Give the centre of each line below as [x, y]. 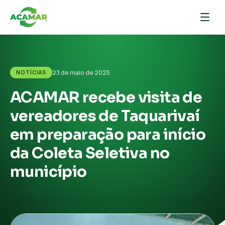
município [48, 172]
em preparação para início [108, 135]
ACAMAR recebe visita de [106, 97]
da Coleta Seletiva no [90, 153]
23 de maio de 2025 [81, 72]
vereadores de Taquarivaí [105, 116]
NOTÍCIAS [31, 72]
